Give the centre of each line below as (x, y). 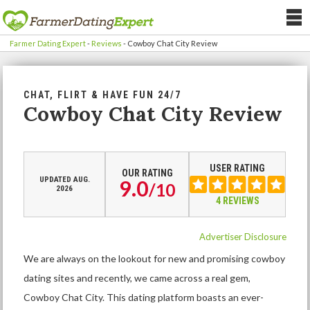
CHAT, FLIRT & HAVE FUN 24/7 (103, 95)
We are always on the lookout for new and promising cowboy (155, 258)
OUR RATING (147, 173)
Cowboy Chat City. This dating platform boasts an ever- (144, 297)
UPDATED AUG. (64, 180)
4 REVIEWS (237, 201)
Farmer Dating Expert (48, 43)
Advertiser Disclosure (243, 237)
